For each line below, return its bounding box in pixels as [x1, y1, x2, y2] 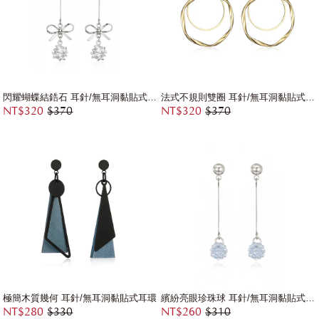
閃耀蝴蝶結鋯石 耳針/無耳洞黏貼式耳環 [147, 92, 157, 103]
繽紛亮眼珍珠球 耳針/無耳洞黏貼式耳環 [305, 292, 315, 303]
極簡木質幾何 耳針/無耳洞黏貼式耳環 [3, 292, 157, 303]
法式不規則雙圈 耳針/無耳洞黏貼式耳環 [305, 92, 315, 103]
